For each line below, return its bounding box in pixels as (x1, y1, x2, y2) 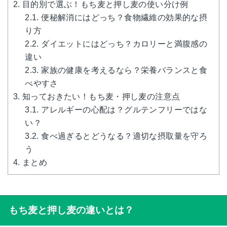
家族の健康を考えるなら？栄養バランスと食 (39, 65, 208, 74)
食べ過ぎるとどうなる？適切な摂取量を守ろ (39, 131, 208, 140)
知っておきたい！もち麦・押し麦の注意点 (20, 92, 180, 101)
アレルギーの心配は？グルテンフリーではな (39, 105, 208, 114)
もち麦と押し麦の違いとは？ (8, 204, 134, 215)
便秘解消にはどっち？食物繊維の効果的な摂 (39, 13, 208, 22)
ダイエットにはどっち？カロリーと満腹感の (39, 39, 208, 48)
